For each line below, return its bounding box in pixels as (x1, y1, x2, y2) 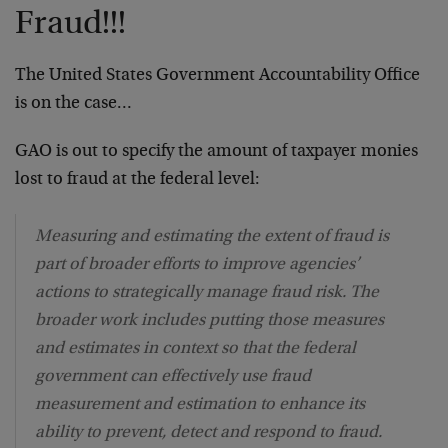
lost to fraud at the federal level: (15, 170, 260, 189)
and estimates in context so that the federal (35, 339, 356, 358)
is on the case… (15, 94, 132, 113)
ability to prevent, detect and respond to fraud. (35, 423, 382, 442)
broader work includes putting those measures (35, 311, 384, 330)
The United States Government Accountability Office (15, 66, 420, 85)
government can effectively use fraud (35, 367, 311, 386)
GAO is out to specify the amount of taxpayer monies (15, 142, 418, 161)
